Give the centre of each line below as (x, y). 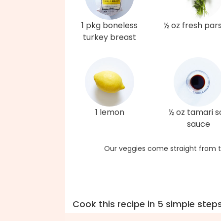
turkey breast (110, 37)
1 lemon (110, 112)
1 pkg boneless (110, 26)
